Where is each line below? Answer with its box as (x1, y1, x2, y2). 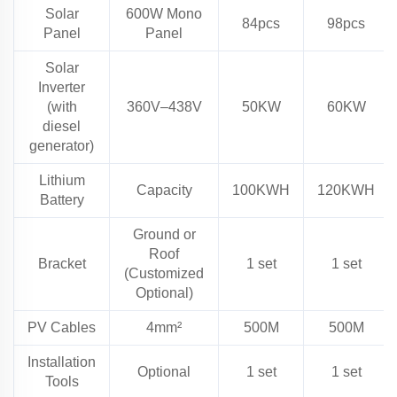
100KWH (232, 183, 290, 198)
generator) (29, 138, 94, 154)
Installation (27, 354, 96, 370)
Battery (39, 192, 84, 208)
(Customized (124, 266, 204, 282)
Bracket (37, 256, 86, 272)
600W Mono (126, 6, 202, 22)
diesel (43, 119, 81, 135)
